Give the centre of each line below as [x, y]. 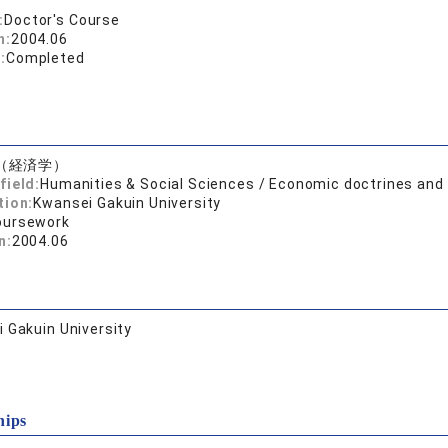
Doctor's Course [62, 20]
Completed [45, 58]
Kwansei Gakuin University [127, 203]
